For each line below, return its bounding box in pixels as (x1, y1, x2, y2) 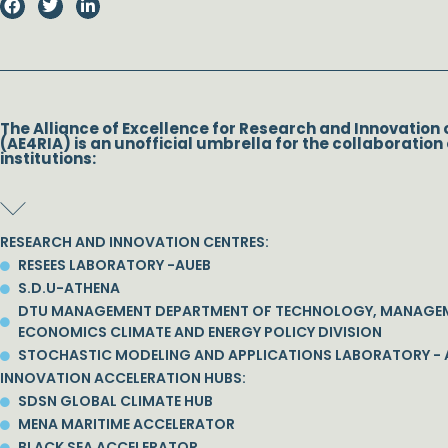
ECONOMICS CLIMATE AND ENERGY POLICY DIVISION (17, 322, 382, 342)
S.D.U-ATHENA (17, 278, 120, 298)
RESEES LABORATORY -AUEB (17, 255, 211, 275)
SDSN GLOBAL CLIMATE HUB (17, 391, 213, 411)
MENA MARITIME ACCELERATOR (17, 414, 235, 434)
